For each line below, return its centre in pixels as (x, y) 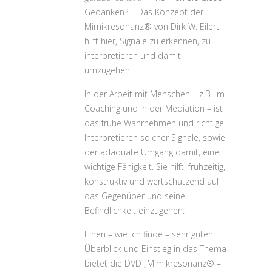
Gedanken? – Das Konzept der (144, 12)
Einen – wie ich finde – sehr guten (149, 234)
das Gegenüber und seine (135, 196)
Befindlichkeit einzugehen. (134, 210)
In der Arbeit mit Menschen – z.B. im (155, 94)
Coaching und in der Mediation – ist (154, 108)
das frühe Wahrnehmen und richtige (154, 123)
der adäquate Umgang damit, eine (152, 152)
